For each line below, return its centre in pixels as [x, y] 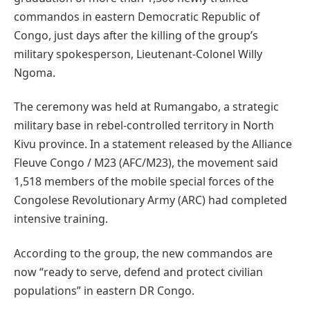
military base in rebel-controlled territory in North [144, 126]
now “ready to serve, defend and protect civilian [138, 272]
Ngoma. [35, 73]
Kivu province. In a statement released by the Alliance [153, 144]
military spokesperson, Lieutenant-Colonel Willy [138, 54]
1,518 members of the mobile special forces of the [144, 182]
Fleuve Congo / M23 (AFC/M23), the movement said [146, 163]
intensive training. [61, 219]
